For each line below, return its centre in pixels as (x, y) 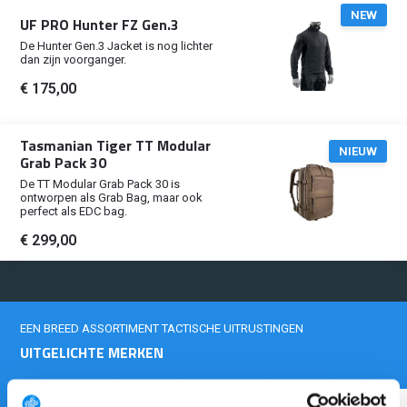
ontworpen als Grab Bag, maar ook (112, 197)
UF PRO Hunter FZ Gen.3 (100, 24)
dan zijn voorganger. (74, 59)
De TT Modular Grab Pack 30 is (100, 184)
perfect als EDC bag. (74, 211)
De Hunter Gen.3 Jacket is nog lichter (117, 45)
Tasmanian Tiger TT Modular (116, 145)
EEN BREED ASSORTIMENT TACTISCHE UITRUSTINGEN (162, 328)
